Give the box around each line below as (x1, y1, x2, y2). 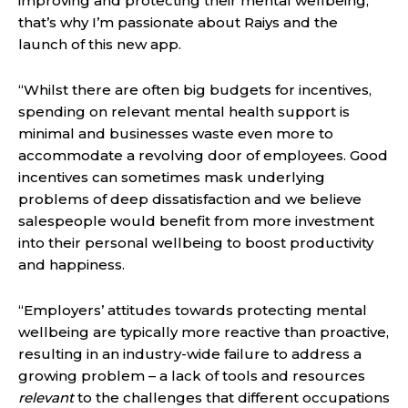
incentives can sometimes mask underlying (18, 168, 325, 187)
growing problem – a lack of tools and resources (18, 367, 365, 385)
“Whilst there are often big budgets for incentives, (18, 81, 372, 99)
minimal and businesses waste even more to (18, 125, 333, 143)
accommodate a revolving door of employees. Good (18, 147, 388, 165)
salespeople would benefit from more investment (18, 212, 374, 230)
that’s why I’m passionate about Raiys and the (18, 14, 338, 32)
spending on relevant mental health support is (18, 103, 350, 121)
